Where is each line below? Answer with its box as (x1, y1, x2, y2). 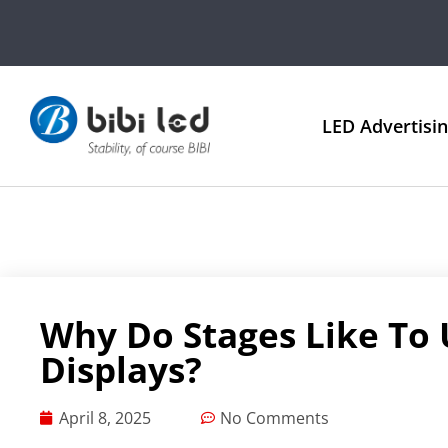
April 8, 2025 (59, 407, 151, 430)
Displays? (40, 346, 202, 394)
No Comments (220, 407, 329, 430)
